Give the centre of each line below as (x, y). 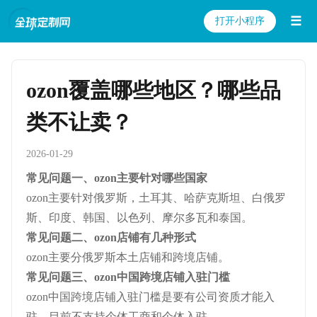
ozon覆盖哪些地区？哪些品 (154, 90)
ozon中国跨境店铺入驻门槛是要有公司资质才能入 (150, 297)
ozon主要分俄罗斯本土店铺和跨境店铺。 (128, 257)
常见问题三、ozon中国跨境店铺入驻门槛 (128, 277)
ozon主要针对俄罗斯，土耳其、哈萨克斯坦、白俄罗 (156, 198)
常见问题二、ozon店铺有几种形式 (111, 237)
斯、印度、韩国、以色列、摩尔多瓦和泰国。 (139, 218)
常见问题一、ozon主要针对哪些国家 (117, 178)
